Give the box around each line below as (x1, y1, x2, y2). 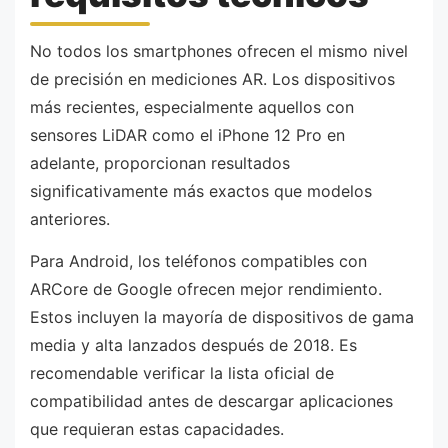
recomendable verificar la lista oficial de (30, 362, 334, 383)
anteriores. (30, 209, 110, 230)
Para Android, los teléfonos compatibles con (30, 250, 367, 271)
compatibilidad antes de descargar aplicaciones (30, 390, 393, 411)
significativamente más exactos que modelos (30, 181, 372, 202)
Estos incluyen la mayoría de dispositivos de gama (30, 306, 414, 327)
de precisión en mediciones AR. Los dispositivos (30, 69, 395, 90)
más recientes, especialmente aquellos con (30, 97, 354, 118)
